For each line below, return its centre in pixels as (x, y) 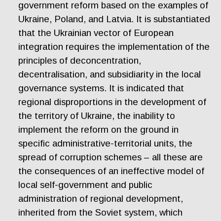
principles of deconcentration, (80, 60)
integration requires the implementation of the (114, 47)
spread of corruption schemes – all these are (111, 157)
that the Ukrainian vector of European (96, 33)
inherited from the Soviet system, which (101, 212)
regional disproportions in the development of (112, 102)
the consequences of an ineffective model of (111, 171)
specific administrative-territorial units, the (106, 143)
